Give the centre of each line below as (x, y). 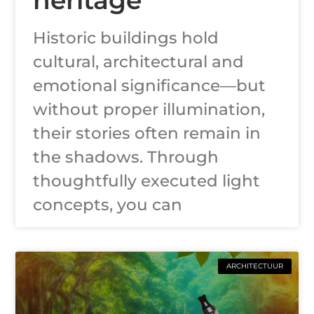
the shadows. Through (126, 157)
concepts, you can (108, 204)
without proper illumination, (149, 109)
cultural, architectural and (139, 61)
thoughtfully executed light (147, 180)
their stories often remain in (147, 133)
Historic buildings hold (126, 37)
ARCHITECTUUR (254, 266)
